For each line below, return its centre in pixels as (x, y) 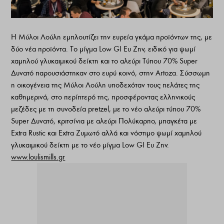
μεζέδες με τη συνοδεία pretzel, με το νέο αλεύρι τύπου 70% (106, 109)
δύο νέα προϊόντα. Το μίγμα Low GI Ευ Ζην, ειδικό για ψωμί (103, 49)
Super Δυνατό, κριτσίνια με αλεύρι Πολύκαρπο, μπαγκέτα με (104, 121)
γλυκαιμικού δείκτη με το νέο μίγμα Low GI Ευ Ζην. (90, 145)
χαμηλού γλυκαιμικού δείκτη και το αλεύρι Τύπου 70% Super (104, 61)
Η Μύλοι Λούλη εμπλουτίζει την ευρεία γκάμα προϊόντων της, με (112, 37)
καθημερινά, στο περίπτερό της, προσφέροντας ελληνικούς (103, 97)
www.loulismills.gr (38, 157)
